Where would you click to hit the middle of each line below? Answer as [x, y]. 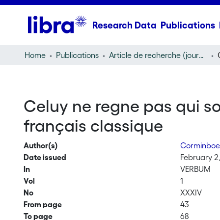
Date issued [45, 157]
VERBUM [196, 169]
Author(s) [41, 145]
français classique [93, 126]
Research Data [124, 25]
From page [42, 204]
